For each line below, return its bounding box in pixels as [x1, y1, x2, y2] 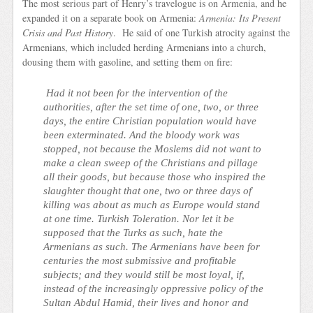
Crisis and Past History [22, 25, 114, 39]
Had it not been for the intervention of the [43, 87, 228, 99]
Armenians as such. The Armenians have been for [43, 240, 261, 253]
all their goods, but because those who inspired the [43, 170, 266, 183]
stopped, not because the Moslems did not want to [43, 143, 262, 155]
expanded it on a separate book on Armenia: [22, 10, 200, 24]
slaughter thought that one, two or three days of [43, 184, 252, 197]
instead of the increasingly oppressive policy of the [43, 282, 264, 295]
